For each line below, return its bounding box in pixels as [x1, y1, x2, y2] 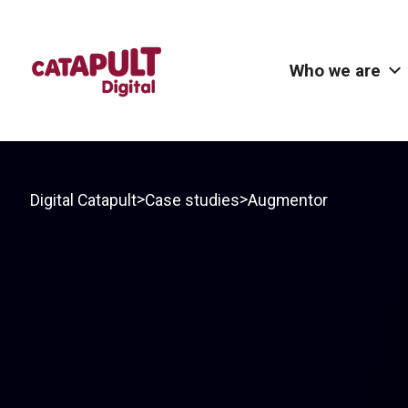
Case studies [145, 190, 240, 209]
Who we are [289, 60, 381, 81]
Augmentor [248, 190, 328, 209]
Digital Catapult [30, 190, 137, 209]
